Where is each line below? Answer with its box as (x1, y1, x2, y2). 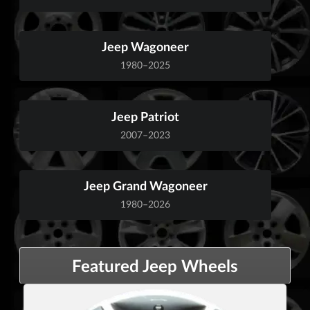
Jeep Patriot (111, 108, 179, 124)
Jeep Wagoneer (102, 39, 189, 55)
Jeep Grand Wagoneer (83, 178, 208, 194)
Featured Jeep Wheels (72, 255, 238, 275)
